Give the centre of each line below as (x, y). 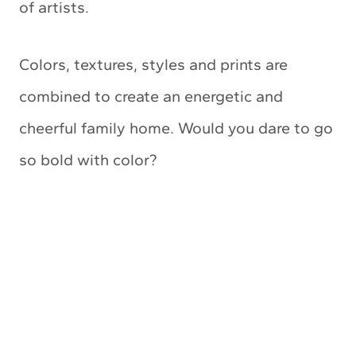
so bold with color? (88, 160)
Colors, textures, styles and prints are (153, 64)
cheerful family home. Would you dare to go (176, 128)
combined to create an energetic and (151, 96)
